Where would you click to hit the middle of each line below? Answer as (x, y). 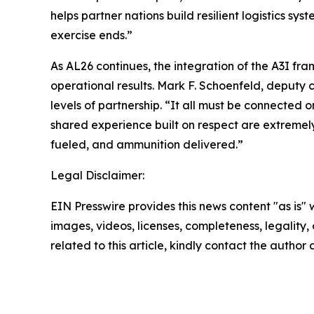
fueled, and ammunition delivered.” (147, 145)
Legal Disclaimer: (97, 176)
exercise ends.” (91, 35)
